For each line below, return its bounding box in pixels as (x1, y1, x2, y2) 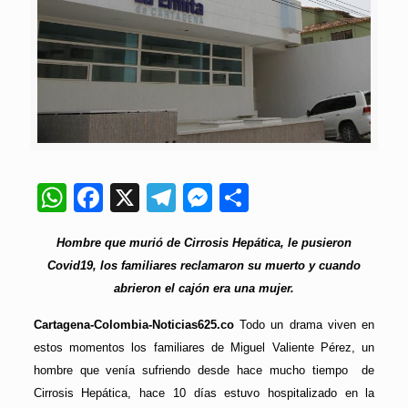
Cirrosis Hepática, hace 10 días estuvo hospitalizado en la (33, 385, 375, 400)
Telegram (175, 180, 297, 214)
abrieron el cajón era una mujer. (114, 280, 294, 295)
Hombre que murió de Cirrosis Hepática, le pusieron (56, 235, 352, 250)
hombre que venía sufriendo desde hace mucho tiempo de (33, 362, 375, 377)
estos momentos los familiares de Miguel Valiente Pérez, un (33, 340, 375, 354)
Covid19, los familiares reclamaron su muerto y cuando (47, 258, 361, 272)
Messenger (211, 180, 358, 214)
